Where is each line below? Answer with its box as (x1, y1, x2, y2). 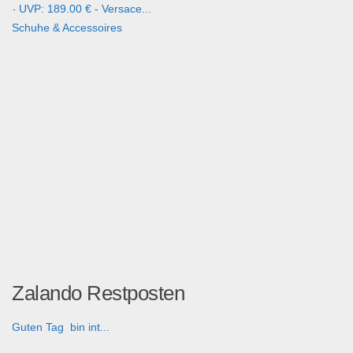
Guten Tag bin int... (12, 321, 110, 334)
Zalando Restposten (12, 281, 184, 306)
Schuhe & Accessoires (12, 21, 122, 35)
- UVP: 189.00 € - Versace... (12, 2, 151, 16)
